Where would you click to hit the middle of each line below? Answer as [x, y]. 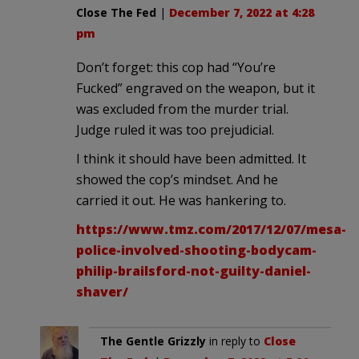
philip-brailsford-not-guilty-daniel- [194, 270]
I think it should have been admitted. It [191, 158]
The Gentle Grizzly [153, 341]
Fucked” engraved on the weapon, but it [196, 88]
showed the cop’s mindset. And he [177, 179]
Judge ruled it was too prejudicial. [175, 129]
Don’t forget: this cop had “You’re [176, 67]
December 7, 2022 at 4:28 [242, 12]
